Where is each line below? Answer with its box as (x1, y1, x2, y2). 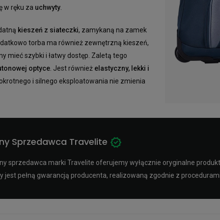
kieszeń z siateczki (18, 26, 79, 34)
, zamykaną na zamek (79, 26, 147, 34)
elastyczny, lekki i (94, 64, 149, 73)
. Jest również (50, 64, 94, 73)
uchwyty (35, 3, 60, 12)
